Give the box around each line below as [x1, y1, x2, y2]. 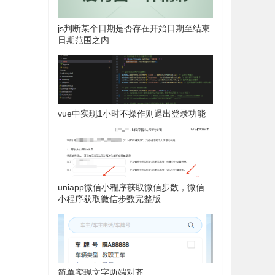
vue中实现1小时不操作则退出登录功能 [58, 109, 206, 119]
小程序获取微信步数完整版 [58, 194, 161, 204]
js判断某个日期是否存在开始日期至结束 [58, 23, 211, 34]
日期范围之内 [58, 35, 110, 45]
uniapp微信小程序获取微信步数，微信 [58, 182, 205, 193]
